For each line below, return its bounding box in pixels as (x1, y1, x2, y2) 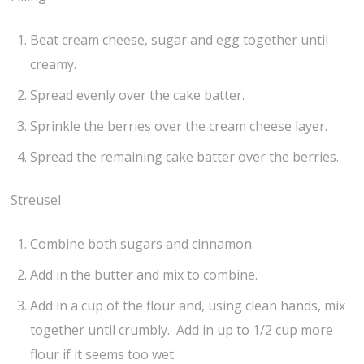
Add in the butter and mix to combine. (30, 265, 258, 284)
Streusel (11, 190, 62, 209)
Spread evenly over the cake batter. (30, 86, 245, 105)
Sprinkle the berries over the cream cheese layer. (30, 117, 328, 136)
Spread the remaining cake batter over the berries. (30, 148, 340, 167)
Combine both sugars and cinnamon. (30, 234, 255, 253)
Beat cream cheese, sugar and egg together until (30, 31, 329, 50)
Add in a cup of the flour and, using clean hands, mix (30, 296, 346, 314)
